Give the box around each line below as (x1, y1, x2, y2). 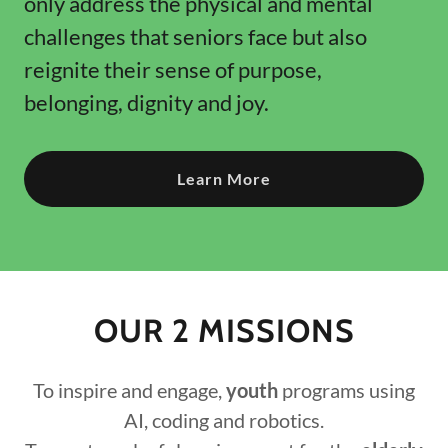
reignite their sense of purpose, (24, 55, 322, 83)
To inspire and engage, (33, 377, 222, 402)
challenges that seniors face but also (24, 22, 367, 50)
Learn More (176, 169, 272, 189)
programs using (278, 377, 415, 402)
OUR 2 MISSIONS (93, 310, 355, 350)
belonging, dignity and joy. (24, 88, 277, 116)
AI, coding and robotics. (124, 407, 324, 432)
